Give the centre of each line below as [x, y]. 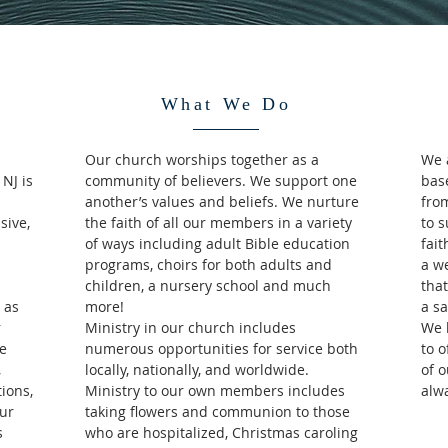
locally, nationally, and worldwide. [197, 369]
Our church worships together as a [202, 159]
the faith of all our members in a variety [218, 222]
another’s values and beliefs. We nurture [222, 201]
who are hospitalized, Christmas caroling [221, 432]
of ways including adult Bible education [217, 243]
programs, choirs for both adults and [208, 264]
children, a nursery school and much [208, 285]
